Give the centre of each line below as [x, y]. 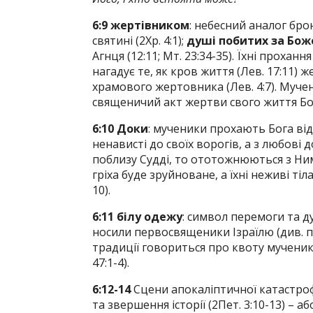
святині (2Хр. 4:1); [139, 41]
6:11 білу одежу [137, 217]
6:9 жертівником [141, 25]
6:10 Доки [120, 129]
